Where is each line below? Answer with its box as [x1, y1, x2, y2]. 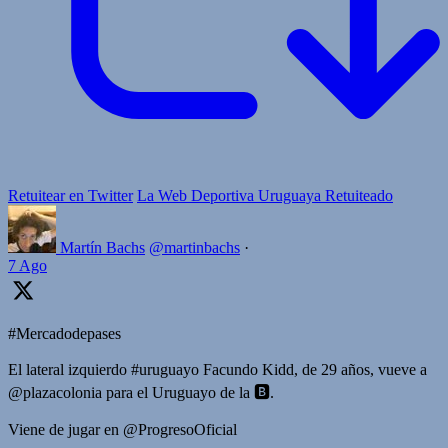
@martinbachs [149, 238, 240, 256]
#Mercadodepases [8, 324, 121, 342]
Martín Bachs [60, 238, 145, 256]
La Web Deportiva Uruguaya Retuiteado [137, 186, 393, 204]
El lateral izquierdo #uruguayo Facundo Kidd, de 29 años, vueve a [8, 360, 427, 378]
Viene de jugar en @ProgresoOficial [8, 420, 237, 438]
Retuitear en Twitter [8, 186, 133, 204]
